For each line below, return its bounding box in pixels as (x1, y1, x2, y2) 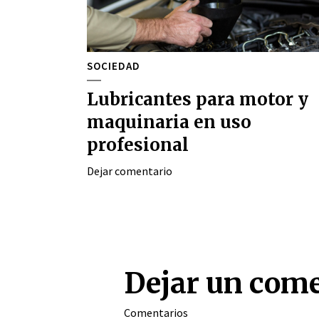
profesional (87, 134, 189, 156)
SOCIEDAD (87, 59, 140, 73)
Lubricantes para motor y (87, 88, 308, 110)
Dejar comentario (87, 164, 172, 178)
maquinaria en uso (87, 111, 251, 133)
